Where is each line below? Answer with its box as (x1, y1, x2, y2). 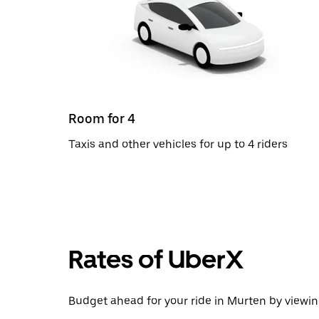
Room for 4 (68, 110, 135, 126)
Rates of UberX (68, 244, 244, 275)
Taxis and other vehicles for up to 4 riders (68, 137, 288, 151)
